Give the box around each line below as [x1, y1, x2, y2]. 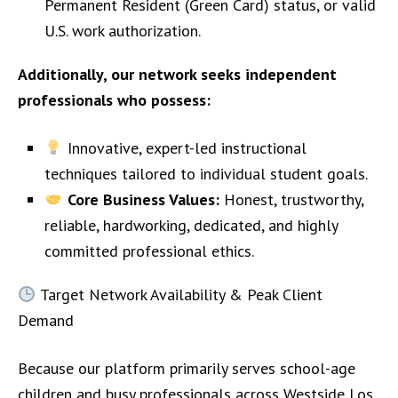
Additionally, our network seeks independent [18, 64, 337, 84]
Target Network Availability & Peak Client [36, 284, 322, 305]
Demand [18, 310, 74, 330]
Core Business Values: [67, 189, 219, 210]
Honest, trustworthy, [219, 189, 363, 210]
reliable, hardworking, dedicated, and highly [44, 215, 338, 235]
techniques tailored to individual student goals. [44, 163, 368, 184]
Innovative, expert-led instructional [62, 138, 306, 158]
